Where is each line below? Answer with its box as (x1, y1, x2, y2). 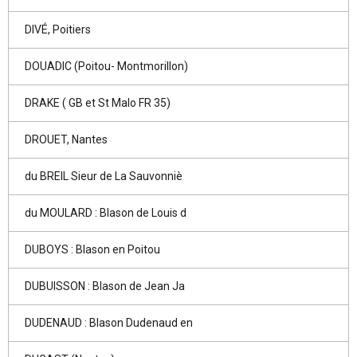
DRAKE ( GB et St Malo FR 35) (25, 96, 171, 109)
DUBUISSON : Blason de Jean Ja (25, 280, 185, 292)
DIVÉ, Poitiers (25, 23, 91, 36)
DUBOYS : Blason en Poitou (25, 243, 160, 256)
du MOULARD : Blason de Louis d (25, 206, 186, 219)
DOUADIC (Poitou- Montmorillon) (25, 60, 188, 73)
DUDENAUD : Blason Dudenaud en (25, 316, 193, 329)
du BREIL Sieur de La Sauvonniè (25, 170, 182, 182)
